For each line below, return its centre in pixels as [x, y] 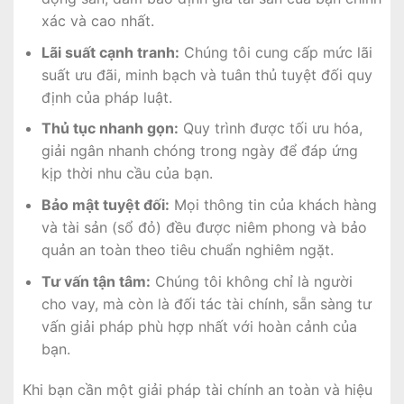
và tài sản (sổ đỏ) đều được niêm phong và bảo [204, 228]
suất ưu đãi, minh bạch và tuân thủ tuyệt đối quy [207, 74]
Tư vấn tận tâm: [96, 281]
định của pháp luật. [106, 97]
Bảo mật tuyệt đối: [105, 205]
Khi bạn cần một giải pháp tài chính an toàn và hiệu [197, 390]
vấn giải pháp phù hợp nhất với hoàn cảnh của [199, 326]
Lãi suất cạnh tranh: [110, 52]
